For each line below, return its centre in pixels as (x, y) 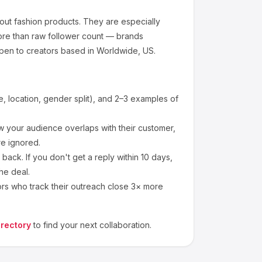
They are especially (120, 21)
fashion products (45, 21)
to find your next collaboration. (92, 225)
